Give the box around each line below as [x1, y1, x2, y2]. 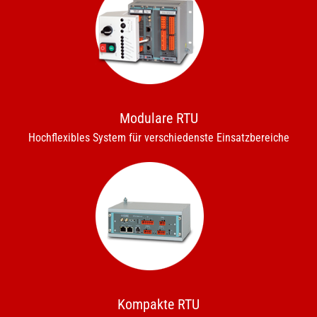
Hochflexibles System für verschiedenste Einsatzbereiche [28, 130, 289, 144]
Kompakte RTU [117, 295, 200, 313]
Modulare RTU [119, 109, 198, 127]
